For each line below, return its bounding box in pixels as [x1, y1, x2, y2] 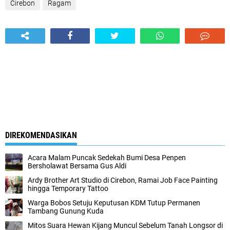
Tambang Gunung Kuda [28, 206, 104, 215]
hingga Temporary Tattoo [28, 184, 108, 193]
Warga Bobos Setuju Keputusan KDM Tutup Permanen [28, 198, 200, 207]
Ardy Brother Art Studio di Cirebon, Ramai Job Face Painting [28, 176, 218, 184]
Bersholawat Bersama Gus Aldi [28, 161, 126, 170]
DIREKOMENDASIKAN [5, 130, 77, 140]
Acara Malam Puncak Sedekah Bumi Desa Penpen [28, 153, 186, 162]
